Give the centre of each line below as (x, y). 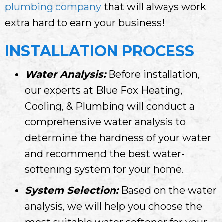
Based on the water (167, 190)
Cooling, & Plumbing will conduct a (110, 106)
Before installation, (153, 74)
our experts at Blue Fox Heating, (104, 90)
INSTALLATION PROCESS (100, 51)
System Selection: (72, 190)
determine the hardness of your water (118, 138)
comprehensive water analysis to (105, 122)
